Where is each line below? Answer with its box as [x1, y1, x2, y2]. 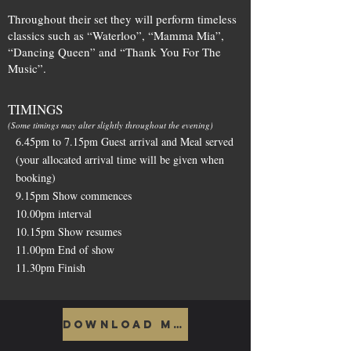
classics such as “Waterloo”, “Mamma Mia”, [8, 27, 224, 43]
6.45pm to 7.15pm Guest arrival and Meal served [16, 134, 233, 149]
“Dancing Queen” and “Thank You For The [8, 44, 221, 60]
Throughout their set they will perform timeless [8, 11, 237, 27]
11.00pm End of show [16, 242, 114, 257]
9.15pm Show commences [16, 188, 132, 203]
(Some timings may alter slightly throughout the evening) [8, 119, 213, 131]
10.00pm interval [16, 206, 92, 221]
